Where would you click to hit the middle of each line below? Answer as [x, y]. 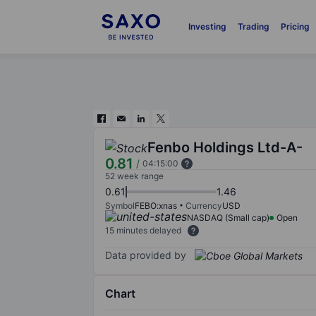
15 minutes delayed [143, 230]
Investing [207, 26]
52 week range [134, 176]
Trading [253, 26]
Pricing [295, 26]
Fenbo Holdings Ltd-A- [225, 147]
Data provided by [146, 255]
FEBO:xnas [156, 206]
